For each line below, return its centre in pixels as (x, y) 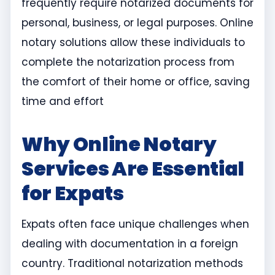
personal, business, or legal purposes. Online (137, 23)
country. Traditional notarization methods (132, 264)
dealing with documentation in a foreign (130, 244)
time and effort (63, 102)
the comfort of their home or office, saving (136, 82)
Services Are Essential (133, 169)
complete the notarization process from (128, 62)
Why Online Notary (119, 144)
